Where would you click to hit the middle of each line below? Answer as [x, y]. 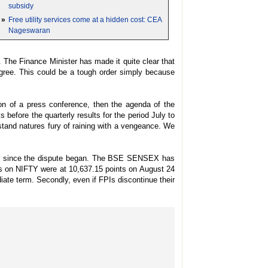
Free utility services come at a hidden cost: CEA [85, 20]
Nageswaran [29, 31]
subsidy [21, 6]
